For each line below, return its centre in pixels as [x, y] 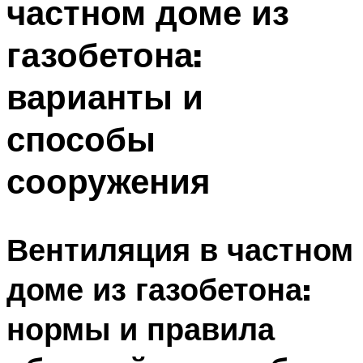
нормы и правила [141, 329]
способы [81, 138]
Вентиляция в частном [180, 250]
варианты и [105, 96]
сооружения [109, 180]
